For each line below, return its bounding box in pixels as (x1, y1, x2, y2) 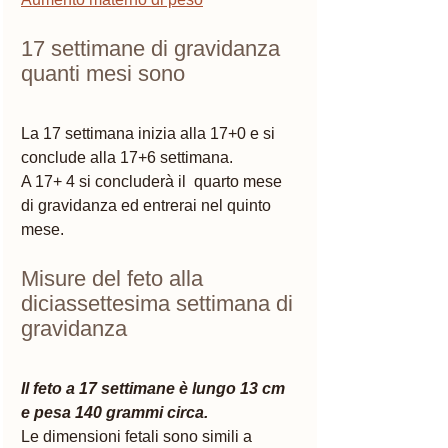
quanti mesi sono (21, 60, 185, 86)
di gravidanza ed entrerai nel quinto (21, 196, 275, 214)
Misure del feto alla (21, 265, 209, 291)
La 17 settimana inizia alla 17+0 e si (21, 124, 279, 142)
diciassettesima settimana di (21, 290, 299, 316)
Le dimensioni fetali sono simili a (21, 427, 256, 445)
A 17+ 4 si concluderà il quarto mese (21, 172, 286, 190)
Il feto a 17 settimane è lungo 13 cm (21, 379, 289, 397)
